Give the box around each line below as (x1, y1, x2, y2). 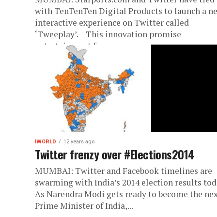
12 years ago (63, 139, 94, 145)
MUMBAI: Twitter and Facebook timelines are (35, 165, 212, 176)
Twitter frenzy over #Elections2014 (35, 145, 195, 163)
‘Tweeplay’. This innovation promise (35, 29, 181, 40)
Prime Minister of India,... (35, 200, 133, 211)
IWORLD (35, 139, 56, 145)
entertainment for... (35, 40, 109, 51)
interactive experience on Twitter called (35, 17, 189, 28)
